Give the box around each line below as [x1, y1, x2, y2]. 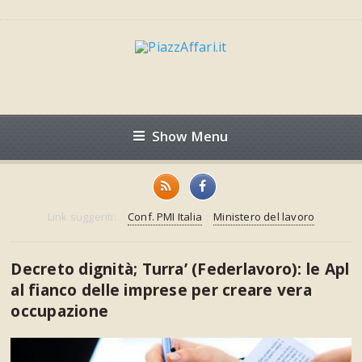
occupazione [11, 300, 109, 322]
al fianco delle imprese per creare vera [11, 279, 312, 301]
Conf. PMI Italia [127, 209, 203, 224]
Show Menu [151, 127, 229, 145]
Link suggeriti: [47, 209, 116, 224]
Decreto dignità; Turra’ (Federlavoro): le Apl [11, 258, 350, 280]
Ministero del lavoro [213, 209, 315, 224]
